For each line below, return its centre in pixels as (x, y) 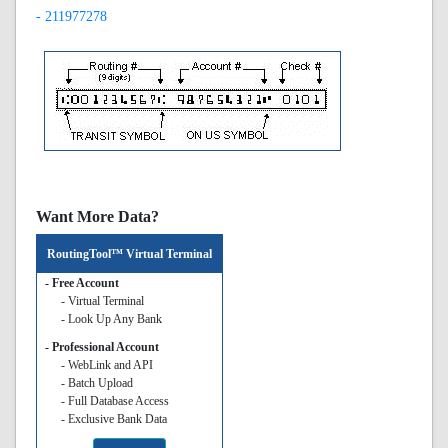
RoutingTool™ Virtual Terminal (129, 254)
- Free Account (82, 283)
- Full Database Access (115, 401)
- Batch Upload (97, 383)
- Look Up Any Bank (111, 319)
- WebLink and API (107, 365)
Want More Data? (97, 216)
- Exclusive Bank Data (114, 419)
